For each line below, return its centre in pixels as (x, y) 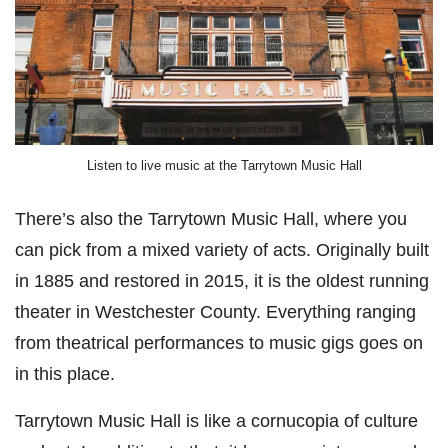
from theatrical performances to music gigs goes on (219, 342)
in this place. (65, 373)
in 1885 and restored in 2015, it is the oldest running (222, 280)
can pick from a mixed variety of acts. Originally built (222, 249)
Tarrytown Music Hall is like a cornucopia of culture (216, 420)
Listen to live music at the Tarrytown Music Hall (224, 166)
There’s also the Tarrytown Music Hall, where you (211, 218)
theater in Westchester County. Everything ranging (215, 311)
